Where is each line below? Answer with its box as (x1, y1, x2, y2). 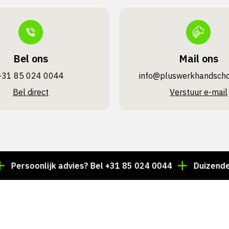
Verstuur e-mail (169, 87, 227, 97)
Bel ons (13, 52, 48, 65)
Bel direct (12, 87, 49, 97)
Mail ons (178, 52, 218, 65)
